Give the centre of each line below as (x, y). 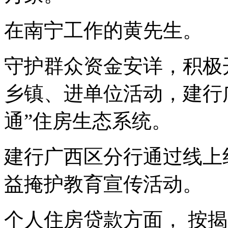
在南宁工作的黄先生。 (103, 31)
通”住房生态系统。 (88, 121)
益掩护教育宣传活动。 (103, 184)
